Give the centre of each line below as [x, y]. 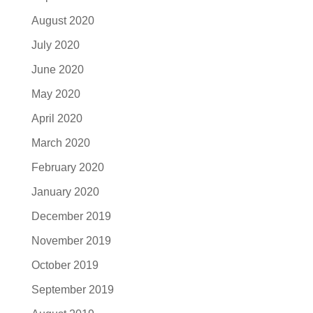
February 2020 [67, 167]
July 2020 [55, 45]
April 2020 [57, 118]
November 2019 [71, 241]
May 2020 [56, 94]
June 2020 [57, 70]
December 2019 [71, 216]
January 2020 [65, 192]
